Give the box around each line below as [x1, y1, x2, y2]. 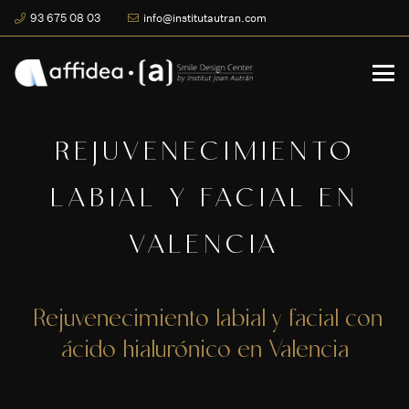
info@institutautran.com [142, 11, 267, 25]
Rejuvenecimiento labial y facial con [26, 305, 383, 339]
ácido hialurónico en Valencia [60, 336, 349, 370]
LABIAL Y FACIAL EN [50, 183, 359, 219]
